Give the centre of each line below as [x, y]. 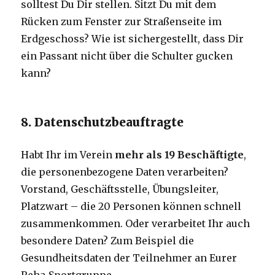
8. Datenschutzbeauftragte [103, 122]
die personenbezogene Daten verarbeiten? [125, 172]
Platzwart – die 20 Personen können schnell [131, 207]
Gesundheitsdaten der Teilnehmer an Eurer [129, 258]
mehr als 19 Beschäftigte [180, 155]
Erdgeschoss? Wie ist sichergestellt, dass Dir [133, 39]
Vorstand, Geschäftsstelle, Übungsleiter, [120, 189]
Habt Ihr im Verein [68, 155]
